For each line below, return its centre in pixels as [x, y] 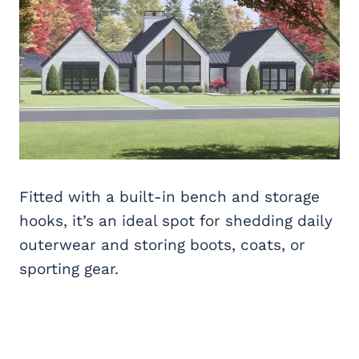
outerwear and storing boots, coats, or [162, 244]
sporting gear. [69, 268]
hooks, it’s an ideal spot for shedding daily [176, 220]
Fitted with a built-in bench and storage [169, 196]
